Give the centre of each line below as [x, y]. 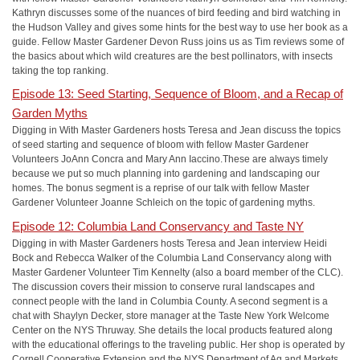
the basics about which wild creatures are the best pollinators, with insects [172, 56]
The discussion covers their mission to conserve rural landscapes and [164, 286]
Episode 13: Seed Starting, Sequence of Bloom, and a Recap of [178, 94]
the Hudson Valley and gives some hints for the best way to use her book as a [180, 27]
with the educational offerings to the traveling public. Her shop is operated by [178, 344]
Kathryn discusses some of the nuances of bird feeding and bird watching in [176, 12]
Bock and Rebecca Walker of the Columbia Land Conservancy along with [172, 258]
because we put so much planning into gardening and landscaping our [166, 174]
